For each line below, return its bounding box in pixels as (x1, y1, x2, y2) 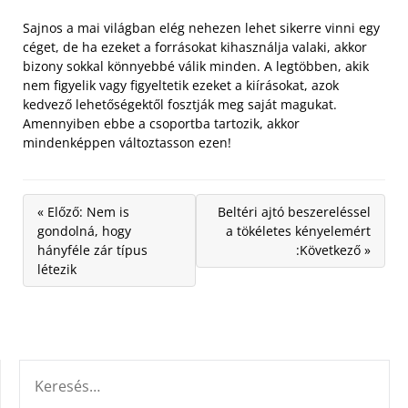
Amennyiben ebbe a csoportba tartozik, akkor (23, 115, 300, 133)
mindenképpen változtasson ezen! (23, 134, 231, 152)
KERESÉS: (18, 361, 75, 380)
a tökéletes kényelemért (226, 222, 371, 240)
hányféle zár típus (37, 241, 148, 260)
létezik (37, 260, 76, 279)
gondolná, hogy (37, 222, 131, 240)
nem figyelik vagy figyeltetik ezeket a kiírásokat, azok (23, 76, 339, 95)
